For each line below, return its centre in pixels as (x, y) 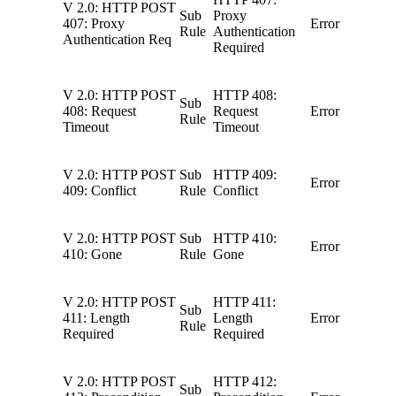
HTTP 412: (245, 382)
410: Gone (92, 255)
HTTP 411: (244, 302)
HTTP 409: (245, 175)
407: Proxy (94, 24)
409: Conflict (99, 191)
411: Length (96, 318)
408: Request (99, 111)
